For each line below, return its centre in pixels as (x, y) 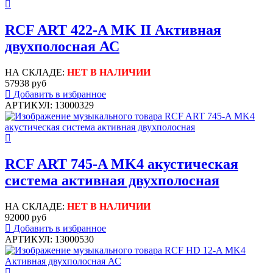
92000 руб (26, 217)
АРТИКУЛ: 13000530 (49, 239)
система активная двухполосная (112, 181)
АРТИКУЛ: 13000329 (49, 105)
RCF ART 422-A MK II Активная (113, 30)
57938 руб (26, 83)
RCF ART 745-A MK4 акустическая (122, 164)
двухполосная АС (62, 47)
